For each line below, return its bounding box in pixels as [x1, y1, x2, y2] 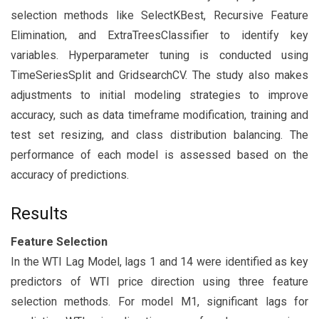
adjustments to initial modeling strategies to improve [11, 88, 308, 102]
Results [11, 204, 68, 224]
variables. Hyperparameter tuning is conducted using [11, 48, 308, 62]
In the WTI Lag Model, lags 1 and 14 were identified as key [11, 255, 308, 268]
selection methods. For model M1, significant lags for [11, 295, 308, 308]
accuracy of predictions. [11, 168, 129, 182]
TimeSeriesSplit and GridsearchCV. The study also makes [11, 68, 308, 82]
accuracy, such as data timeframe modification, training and [11, 108, 308, 122]
